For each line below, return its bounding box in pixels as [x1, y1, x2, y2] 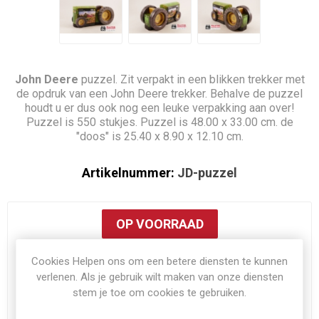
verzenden [157, 284, 205, 296]
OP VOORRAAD [115, 216, 204, 232]
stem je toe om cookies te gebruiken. [73, 286, 246, 299]
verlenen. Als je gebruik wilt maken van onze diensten [36, 271, 283, 283]
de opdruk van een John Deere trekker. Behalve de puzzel [16, 87, 303, 101]
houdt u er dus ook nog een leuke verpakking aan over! [24, 101, 295, 115]
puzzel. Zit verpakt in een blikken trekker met [80, 73, 305, 87]
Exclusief [114, 284, 157, 296]
